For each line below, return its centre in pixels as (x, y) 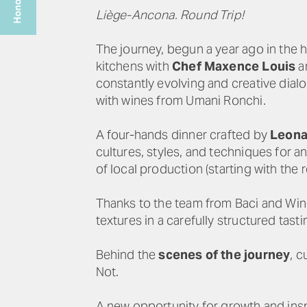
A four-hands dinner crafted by (183, 135)
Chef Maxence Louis (234, 66)
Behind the (127, 255)
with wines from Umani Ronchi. (181, 100)
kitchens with (134, 66)
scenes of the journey (224, 255)
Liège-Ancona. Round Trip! (170, 15)
